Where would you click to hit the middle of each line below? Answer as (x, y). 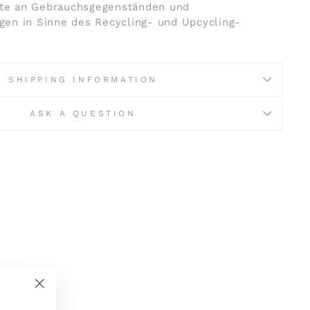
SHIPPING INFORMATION (83, 79)
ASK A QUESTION (83, 113)
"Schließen (69, 300)
